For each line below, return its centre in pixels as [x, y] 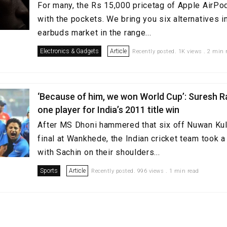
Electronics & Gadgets [70, 51]
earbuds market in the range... [94, 33]
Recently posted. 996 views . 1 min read [145, 171]
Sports [49, 171]
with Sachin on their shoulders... [99, 152]
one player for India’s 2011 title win [109, 110]
